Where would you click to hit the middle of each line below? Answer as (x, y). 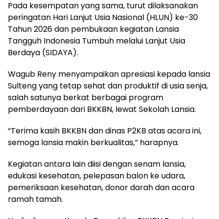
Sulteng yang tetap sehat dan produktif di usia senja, (108, 86)
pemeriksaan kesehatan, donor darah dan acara (101, 187)
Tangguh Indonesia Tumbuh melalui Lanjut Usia (97, 41)
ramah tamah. (35, 199)
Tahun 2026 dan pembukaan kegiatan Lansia (93, 29)
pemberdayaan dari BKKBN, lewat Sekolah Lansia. (102, 109)
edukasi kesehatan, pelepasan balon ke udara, (97, 175)
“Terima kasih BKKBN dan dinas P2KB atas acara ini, (105, 131)
